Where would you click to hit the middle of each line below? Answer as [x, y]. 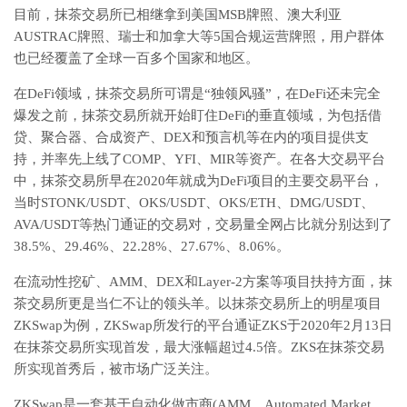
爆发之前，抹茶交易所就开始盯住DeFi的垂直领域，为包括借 [198, 115]
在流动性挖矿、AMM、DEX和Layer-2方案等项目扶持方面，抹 [203, 282]
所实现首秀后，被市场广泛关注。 [116, 369]
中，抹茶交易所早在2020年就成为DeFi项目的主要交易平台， [199, 181]
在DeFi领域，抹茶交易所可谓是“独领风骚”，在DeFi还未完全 [197, 94]
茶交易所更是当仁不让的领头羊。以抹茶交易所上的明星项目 [198, 303]
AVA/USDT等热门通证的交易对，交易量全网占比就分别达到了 [203, 224]
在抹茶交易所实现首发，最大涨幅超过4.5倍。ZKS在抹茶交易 [199, 347]
